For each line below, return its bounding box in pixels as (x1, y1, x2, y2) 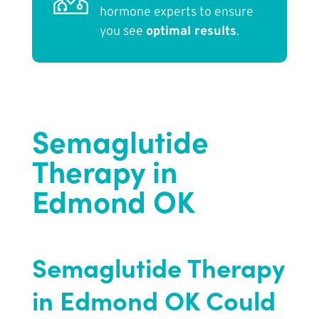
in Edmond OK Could (31, 282, 276, 318)
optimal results (145, 23, 236, 41)
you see (99, 23, 146, 41)
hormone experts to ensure (99, 4, 253, 21)
